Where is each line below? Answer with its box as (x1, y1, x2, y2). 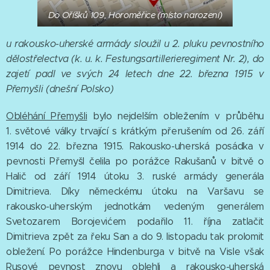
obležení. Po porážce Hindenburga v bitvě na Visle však (6, 245, 264, 257)
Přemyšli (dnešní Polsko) (6, 83, 114, 95)
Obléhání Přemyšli (6, 110, 87, 122)
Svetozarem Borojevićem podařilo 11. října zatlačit (6, 215, 264, 227)
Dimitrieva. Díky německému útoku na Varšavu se (6, 185, 264, 197)
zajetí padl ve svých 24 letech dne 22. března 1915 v (6, 67, 264, 80)
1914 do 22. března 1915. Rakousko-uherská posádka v (6, 140, 264, 152)
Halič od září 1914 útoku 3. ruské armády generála (6, 170, 264, 182)
